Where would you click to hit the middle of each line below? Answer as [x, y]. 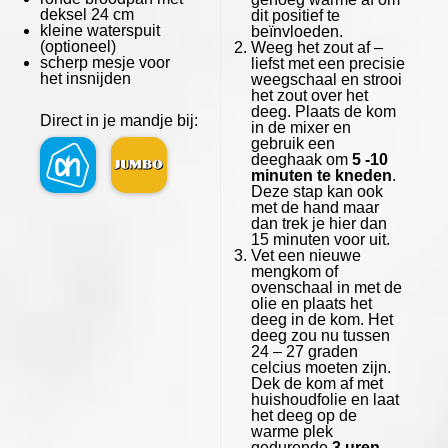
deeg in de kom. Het [321, 319]
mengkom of [294, 271]
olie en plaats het [311, 303]
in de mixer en [300, 127]
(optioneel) [78, 46]
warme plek [291, 431]
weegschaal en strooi [326, 79]
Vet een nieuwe [305, 255]
